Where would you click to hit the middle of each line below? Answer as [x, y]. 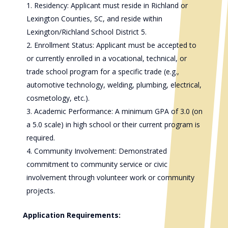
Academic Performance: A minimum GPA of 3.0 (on [118, 111]
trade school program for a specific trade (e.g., [103, 72]
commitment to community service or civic [97, 164]
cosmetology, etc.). [58, 98]
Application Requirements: [72, 215]
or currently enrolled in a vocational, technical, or [106, 58]
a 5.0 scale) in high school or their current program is [113, 124]
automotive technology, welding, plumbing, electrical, [114, 85]
